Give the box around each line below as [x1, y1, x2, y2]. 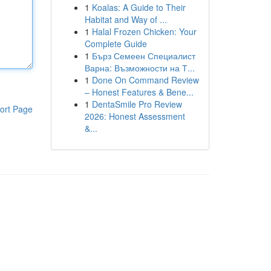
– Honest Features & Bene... [84, 86, 194, 98]
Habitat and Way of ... [84, 13, 167, 25]
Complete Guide [84, 38, 147, 50]
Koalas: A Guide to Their [91, 1, 186, 13]
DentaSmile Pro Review [91, 98, 182, 110]
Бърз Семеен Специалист [91, 50, 195, 62]
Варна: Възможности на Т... [84, 62, 195, 74]
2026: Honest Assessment [84, 110, 185, 122]
